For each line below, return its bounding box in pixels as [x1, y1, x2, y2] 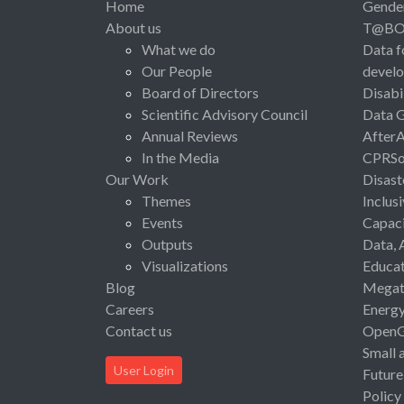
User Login [114, 362, 174, 378]
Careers [106, 299, 154, 317]
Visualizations [142, 256, 228, 274]
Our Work [106, 170, 169, 188]
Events [142, 213, 183, 231]
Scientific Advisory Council [142, 105, 308, 123]
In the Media [142, 148, 219, 166]
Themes [142, 191, 191, 209]
